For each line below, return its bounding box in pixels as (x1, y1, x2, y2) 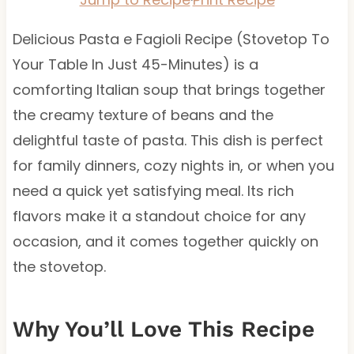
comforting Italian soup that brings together (12, 79, 326, 100)
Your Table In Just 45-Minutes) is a (12, 54, 258, 74)
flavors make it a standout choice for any (12, 205, 306, 226)
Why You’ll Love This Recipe (12, 315, 314, 342)
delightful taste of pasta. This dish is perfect (12, 130, 323, 150)
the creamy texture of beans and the (12, 104, 273, 125)
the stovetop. (12, 256, 106, 277)
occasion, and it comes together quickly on (12, 231, 318, 251)
